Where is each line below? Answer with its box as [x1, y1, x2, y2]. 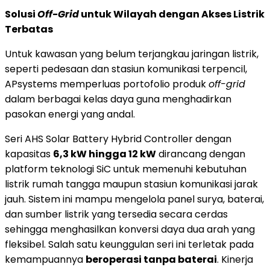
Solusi [5, 7, 37, 21]
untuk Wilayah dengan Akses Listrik [79, 7, 265, 21]
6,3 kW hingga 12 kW [53, 146, 156, 161]
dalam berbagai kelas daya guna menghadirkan [5, 92, 231, 106]
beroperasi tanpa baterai [86, 252, 217, 266]
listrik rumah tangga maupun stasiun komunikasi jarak [5, 177, 258, 191]
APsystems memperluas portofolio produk [5, 77, 209, 91]
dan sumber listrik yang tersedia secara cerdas [5, 207, 228, 221]
